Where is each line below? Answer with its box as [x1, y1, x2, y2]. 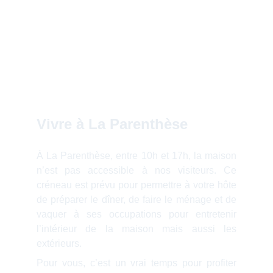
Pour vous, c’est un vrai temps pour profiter [37, 258, 236, 268]
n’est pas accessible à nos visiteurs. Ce [37, 165, 236, 175]
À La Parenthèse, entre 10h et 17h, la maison [37, 151, 236, 161]
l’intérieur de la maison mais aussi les [37, 224, 236, 234]
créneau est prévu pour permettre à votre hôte [37, 180, 236, 190]
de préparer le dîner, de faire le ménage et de [37, 194, 236, 205]
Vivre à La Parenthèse [37, 116, 188, 132]
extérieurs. [37, 238, 82, 249]
